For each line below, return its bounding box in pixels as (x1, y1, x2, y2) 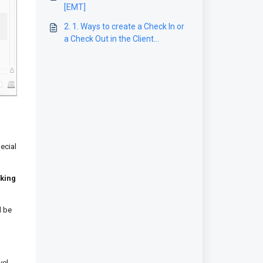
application (63, 46, 104, 56)
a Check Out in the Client (63, 34, 154, 43)
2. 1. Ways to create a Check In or (63, 22, 184, 31)
